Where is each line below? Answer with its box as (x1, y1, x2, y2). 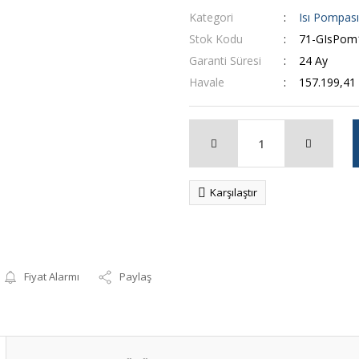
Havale (189, 75, 224, 90)
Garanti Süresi (189, 53, 261, 68)
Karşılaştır (210, 185, 257, 200)
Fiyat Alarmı (24, 269, 80, 284)
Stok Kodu (189, 31, 243, 46)
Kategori (189, 10, 233, 25)
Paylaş (119, 269, 152, 284)
